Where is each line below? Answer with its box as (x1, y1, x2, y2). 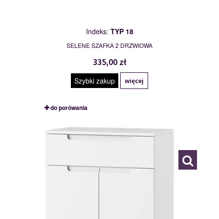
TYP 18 (110, 26, 133, 37)
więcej (125, 76, 144, 86)
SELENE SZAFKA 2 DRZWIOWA (66, 41, 153, 50)
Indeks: (86, 26, 110, 37)
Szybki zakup (74, 76, 115, 86)
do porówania (50, 103, 88, 112)
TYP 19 (50, 122, 69, 131)
